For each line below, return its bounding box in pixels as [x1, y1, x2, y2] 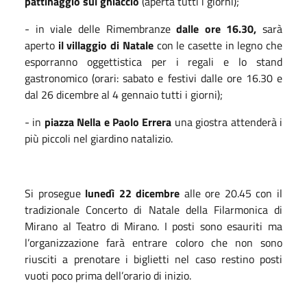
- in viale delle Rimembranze [25, 21, 177, 38]
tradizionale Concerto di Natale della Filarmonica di [25, 201, 282, 219]
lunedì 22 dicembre [85, 185, 180, 202]
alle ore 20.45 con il [180, 185, 283, 202]
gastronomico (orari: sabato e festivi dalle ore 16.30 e [25, 70, 282, 87]
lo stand [238, 53, 283, 71]
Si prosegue [25, 185, 86, 202]
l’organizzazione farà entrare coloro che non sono [25, 234, 282, 251]
